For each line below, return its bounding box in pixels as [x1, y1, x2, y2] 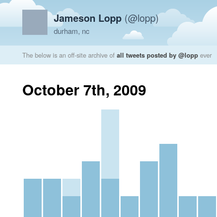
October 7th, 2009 [22, 79, 146, 100]
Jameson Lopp [54, 11, 122, 25]
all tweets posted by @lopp [117, 50, 198, 60]
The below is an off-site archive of [22, 50, 117, 60]
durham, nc [54, 26, 90, 36]
